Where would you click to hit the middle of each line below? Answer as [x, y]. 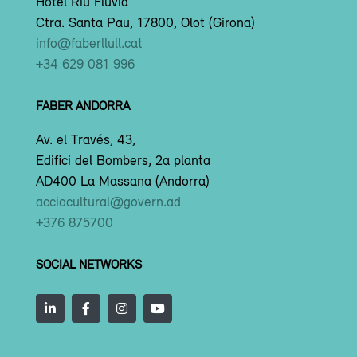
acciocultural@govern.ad [108, 201]
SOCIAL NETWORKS [89, 263]
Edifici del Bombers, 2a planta [123, 160]
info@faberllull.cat [89, 43]
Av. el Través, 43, [86, 139]
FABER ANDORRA [83, 105]
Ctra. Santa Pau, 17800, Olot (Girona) [145, 22]
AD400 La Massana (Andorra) [123, 180]
